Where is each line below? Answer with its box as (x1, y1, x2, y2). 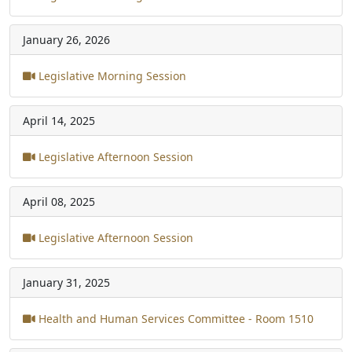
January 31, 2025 (23, 274, 110, 290)
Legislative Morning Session (35, 68, 186, 83)
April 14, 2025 (23, 112, 95, 128)
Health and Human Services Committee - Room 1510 (35, 310, 313, 326)
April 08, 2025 (23, 193, 95, 209)
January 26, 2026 (23, 31, 110, 47)
